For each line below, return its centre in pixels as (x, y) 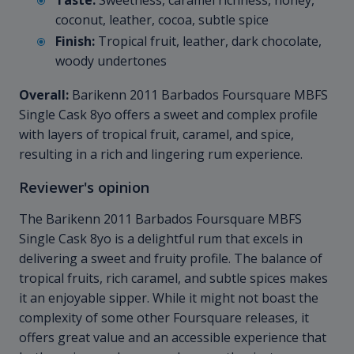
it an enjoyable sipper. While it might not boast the (169, 298)
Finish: (75, 41)
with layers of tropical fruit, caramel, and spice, (156, 135)
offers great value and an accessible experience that (173, 338)
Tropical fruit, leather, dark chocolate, (208, 41)
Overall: (44, 95)
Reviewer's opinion (84, 187)
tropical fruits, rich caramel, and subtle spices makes (173, 279)
